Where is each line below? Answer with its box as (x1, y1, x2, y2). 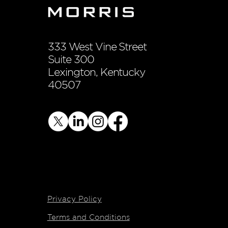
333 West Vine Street (48, 41, 147, 52)
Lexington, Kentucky (48, 66, 146, 78)
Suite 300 (48, 53, 94, 65)
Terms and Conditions (47, 213, 130, 221)
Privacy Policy (47, 194, 102, 203)
